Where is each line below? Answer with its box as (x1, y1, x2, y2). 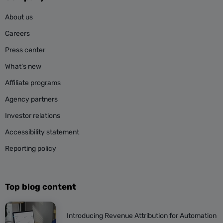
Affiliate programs (5, 79, 61, 88)
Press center (5, 46, 45, 55)
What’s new (5, 62, 41, 71)
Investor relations (5, 111, 60, 120)
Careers (5, 29, 30, 38)
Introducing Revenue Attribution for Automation (67, 212, 217, 221)
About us (5, 13, 33, 22)
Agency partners (5, 95, 58, 104)
